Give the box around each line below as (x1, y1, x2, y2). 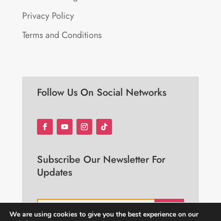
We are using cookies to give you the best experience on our (9, 210, 198, 219)
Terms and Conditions (22, 28, 102, 41)
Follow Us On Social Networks (37, 85, 166, 100)
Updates (37, 165, 72, 180)
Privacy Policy (22, 9, 74, 22)
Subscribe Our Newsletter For (37, 152, 165, 167)
